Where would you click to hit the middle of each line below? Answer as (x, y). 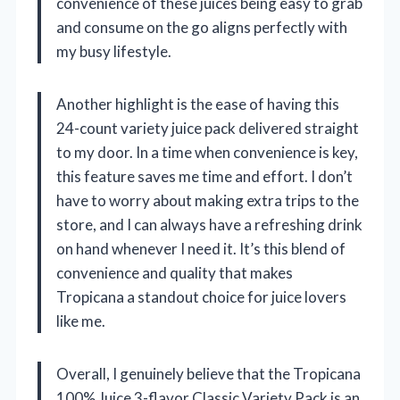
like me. (81, 321)
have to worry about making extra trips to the (208, 200)
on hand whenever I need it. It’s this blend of (201, 248)
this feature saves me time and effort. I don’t (204, 176)
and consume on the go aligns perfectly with (202, 27)
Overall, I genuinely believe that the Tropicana (208, 373)
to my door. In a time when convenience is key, (207, 152)
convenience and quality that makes (175, 272)
